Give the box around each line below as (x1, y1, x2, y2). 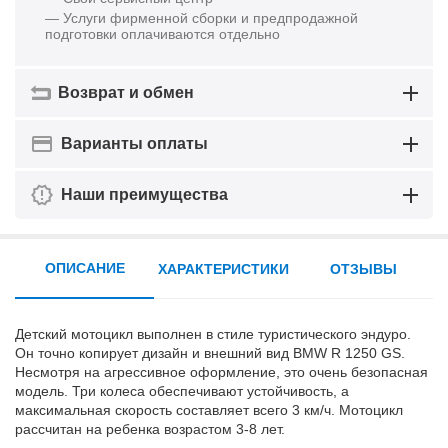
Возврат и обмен (58, 84, 195, 101)
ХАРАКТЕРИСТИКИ (158, 260, 290, 277)
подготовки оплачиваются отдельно (45, 26, 281, 42)
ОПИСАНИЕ (44, 260, 125, 276)
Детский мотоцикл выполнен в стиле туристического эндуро (15, 326, 408, 342)
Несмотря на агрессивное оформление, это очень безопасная (15, 364, 429, 380)
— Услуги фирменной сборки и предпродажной (45, 10, 359, 26)
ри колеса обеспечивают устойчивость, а (80, 383, 350, 399)
